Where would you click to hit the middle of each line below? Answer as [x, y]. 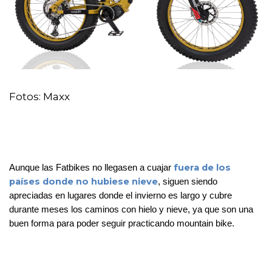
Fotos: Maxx [39, 97]
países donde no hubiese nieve [83, 182]
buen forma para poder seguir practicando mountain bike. [123, 224]
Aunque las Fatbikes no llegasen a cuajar [91, 168]
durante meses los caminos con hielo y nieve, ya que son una [131, 210]
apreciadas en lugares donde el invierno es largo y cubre [121, 196]
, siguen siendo [188, 182]
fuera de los [202, 168]
